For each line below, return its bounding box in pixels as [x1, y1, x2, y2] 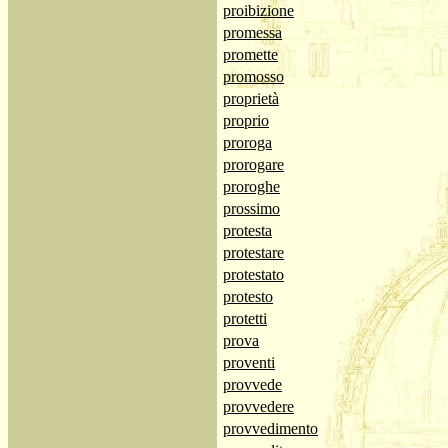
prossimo [223, 200, 280, 217]
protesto [223, 288, 273, 305]
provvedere [223, 398, 294, 415]
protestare [223, 244, 284, 261]
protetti [223, 310, 267, 327]
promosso [223, 68, 284, 85]
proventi [223, 354, 275, 371]
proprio [223, 112, 269, 129]
